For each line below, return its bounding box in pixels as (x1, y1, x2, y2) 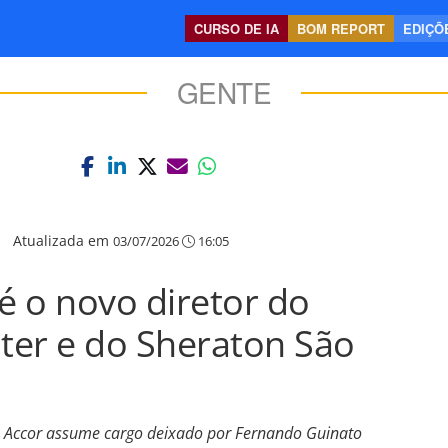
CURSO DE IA (194, 19, 279, 38)
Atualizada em (13, 231, 113, 250)
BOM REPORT (297, 19, 385, 38)
